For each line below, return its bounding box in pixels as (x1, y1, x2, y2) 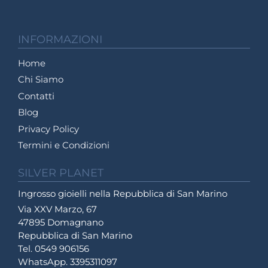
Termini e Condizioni (18, 139, 109, 151)
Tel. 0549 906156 (18, 243, 89, 255)
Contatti (18, 90, 54, 102)
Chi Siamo (18, 74, 63, 86)
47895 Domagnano (18, 217, 103, 229)
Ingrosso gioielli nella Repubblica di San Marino (18, 188, 227, 200)
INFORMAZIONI (18, 33, 102, 47)
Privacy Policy (18, 123, 79, 135)
